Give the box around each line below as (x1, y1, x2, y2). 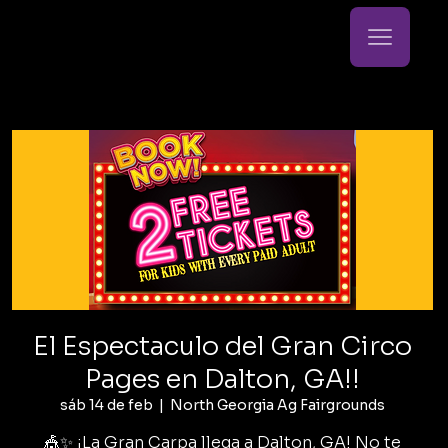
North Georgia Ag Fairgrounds (170, 396, 386, 415)
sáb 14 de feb (60, 396, 154, 415)
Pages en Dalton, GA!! (85, 363, 361, 397)
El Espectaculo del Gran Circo (33, 330, 413, 364)
